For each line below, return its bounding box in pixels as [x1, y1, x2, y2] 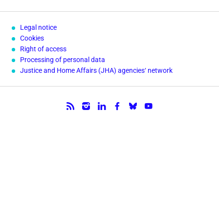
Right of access [20, 45, 66, 53]
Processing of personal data [20, 56, 105, 64]
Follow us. [12, 99, 72, 116]
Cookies [20, 34, 44, 42]
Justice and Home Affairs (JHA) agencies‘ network [20, 66, 173, 74]
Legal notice [20, 23, 57, 31]
